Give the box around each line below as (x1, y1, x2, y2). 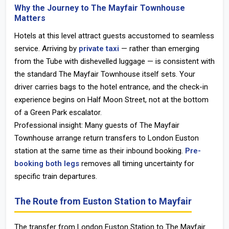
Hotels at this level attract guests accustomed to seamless (14, 31, 214, 40)
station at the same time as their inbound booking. (14, 146, 185, 155)
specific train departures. (14, 172, 97, 181)
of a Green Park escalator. (14, 108, 102, 117)
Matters (14, 13, 45, 23)
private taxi (79, 44, 119, 53)
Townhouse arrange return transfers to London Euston (14, 133, 199, 143)
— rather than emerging (119, 44, 199, 53)
